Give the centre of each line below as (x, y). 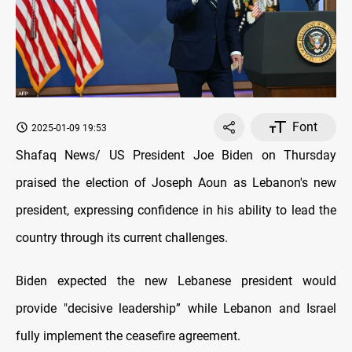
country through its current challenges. (122, 237)
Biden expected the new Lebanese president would (176, 280)
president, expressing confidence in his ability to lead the (176, 210)
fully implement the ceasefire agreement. (128, 335)
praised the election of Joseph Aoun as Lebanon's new (176, 182)
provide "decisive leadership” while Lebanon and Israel (176, 308)
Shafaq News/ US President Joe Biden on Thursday (176, 155)
